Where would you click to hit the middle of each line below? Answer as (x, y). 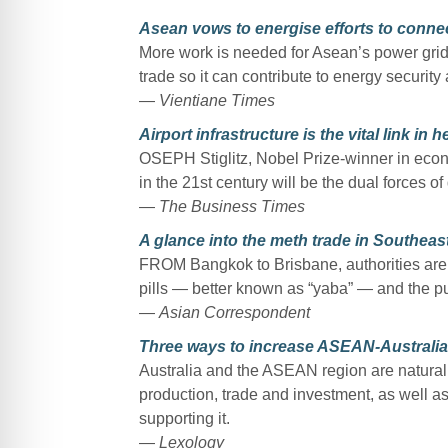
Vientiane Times (216, 100)
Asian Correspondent (236, 312)
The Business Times (233, 206)
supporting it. (184, 418)
